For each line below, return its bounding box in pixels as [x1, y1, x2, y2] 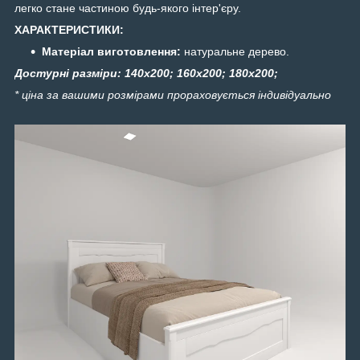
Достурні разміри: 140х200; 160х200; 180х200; [14, 67, 278, 80]
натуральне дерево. [181, 45, 289, 59]
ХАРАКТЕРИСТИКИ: [14, 23, 124, 37]
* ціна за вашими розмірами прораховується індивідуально [14, 88, 331, 102]
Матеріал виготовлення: [42, 45, 181, 59]
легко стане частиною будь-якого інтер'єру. [14, 2, 241, 15]
